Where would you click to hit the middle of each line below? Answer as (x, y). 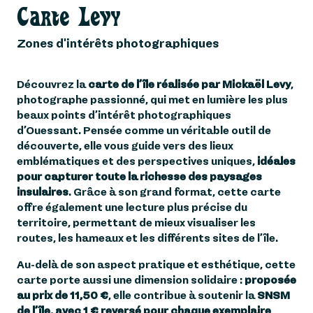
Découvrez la (52, 84)
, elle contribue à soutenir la (183, 295)
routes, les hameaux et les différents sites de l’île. (147, 238)
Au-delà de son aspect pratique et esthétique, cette (156, 264)
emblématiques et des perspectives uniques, (136, 161)
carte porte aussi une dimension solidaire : (131, 280)
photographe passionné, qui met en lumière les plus (152, 100)
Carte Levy (68, 17)
